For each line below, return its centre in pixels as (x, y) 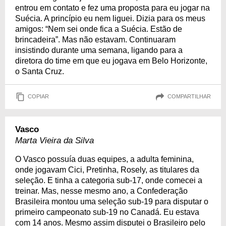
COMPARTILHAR (189, 97)
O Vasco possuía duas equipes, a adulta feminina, (104, 159)
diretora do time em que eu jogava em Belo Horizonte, (111, 61)
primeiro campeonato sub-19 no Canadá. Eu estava (107, 212)
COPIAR (38, 97)
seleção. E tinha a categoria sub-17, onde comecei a (109, 180)
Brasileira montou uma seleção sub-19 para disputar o (112, 201)
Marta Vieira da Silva (54, 140)
